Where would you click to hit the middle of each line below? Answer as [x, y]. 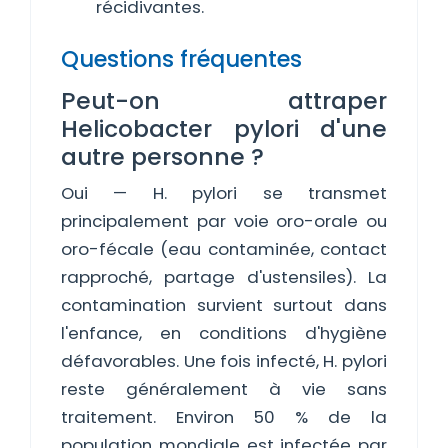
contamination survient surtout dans [224, 305]
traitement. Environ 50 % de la [224, 417]
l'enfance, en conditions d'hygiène [224, 333]
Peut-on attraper [224, 100]
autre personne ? [162, 156]
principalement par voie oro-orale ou [224, 221]
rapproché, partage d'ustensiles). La [224, 277]
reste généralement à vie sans [224, 389]
